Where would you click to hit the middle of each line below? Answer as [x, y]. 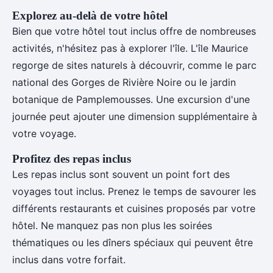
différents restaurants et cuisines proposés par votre [134, 208]
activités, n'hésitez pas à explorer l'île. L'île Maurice [130, 48]
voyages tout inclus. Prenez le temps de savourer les [134, 191]
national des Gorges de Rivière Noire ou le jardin [124, 82]
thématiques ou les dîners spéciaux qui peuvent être [133, 243]
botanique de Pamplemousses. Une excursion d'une [131, 99]
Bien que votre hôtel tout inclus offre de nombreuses [134, 31]
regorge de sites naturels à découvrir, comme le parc [134, 65]
